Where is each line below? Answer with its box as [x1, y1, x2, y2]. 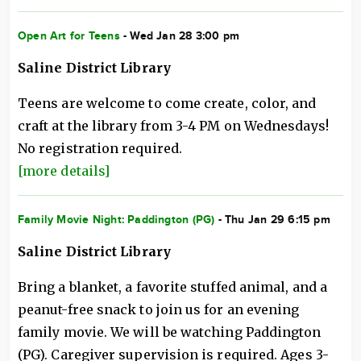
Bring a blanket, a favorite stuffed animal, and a [18, 279, 327, 295]
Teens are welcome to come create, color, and [18, 95, 317, 111]
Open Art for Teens [18, 29, 120, 43]
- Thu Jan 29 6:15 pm [214, 213, 330, 226]
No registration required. [18, 140, 182, 156]
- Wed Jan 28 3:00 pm [119, 29, 240, 43]
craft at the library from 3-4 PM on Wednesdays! [18, 118, 329, 134]
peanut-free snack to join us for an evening [18, 301, 300, 317]
